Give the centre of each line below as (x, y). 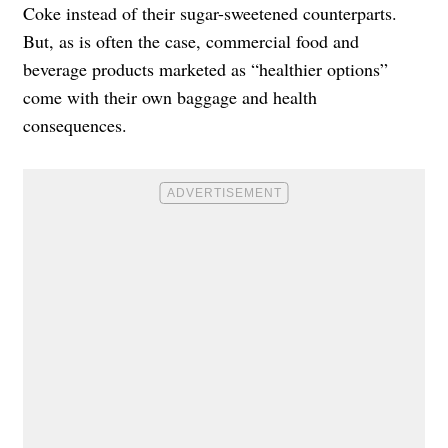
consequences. (75, 124)
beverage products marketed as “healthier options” (205, 68)
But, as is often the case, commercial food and (191, 40)
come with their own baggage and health (170, 96)
